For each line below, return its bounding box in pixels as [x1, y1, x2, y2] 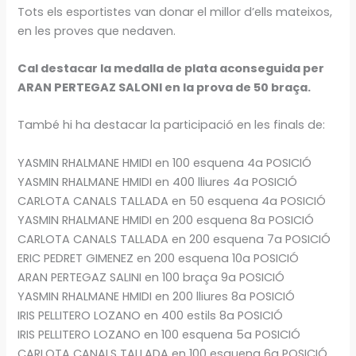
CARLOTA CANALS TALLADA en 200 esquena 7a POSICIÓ [17, 230, 331, 247]
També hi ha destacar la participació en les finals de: [17, 117, 326, 133]
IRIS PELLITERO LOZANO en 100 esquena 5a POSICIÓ [17, 326, 301, 342]
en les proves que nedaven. [17, 22, 176, 39]
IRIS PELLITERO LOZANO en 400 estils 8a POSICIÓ [17, 307, 284, 323]
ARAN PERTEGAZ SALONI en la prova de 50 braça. [17, 79, 311, 95]
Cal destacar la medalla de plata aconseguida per [17, 60, 325, 76]
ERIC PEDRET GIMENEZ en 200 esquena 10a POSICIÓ [17, 250, 300, 266]
